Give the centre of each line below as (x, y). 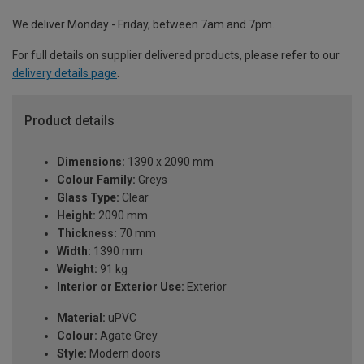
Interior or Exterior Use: (121, 287)
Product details (69, 121)
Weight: (77, 269)
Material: (81, 318)
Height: (76, 216)
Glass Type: (88, 198)
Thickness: (87, 234)
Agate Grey (128, 336)
